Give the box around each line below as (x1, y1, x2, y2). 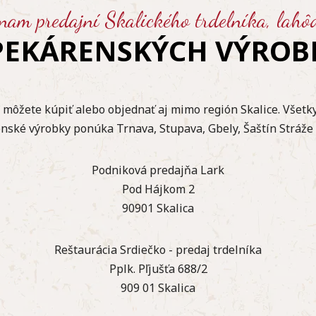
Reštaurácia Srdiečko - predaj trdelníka (54, 241, 262, 257)
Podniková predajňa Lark (92, 162, 224, 178)
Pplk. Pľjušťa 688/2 (109, 260, 207, 276)
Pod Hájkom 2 (121, 181, 195, 197)
